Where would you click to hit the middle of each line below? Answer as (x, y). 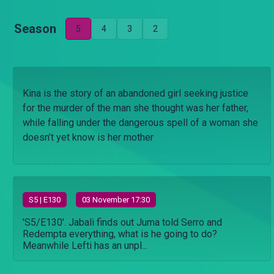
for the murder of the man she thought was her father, (135, 108)
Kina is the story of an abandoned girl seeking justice (135, 93)
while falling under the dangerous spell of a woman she (140, 123)
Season (35, 29)
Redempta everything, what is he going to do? (120, 234)
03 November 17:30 (116, 200)
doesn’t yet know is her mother (88, 137)
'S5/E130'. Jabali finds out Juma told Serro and (122, 222)
